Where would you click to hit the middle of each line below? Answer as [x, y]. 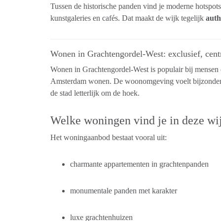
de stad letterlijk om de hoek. [95, 93]
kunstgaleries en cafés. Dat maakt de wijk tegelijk [128, 18]
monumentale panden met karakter [124, 191]
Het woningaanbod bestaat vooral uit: [109, 137]
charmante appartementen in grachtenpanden [139, 164]
